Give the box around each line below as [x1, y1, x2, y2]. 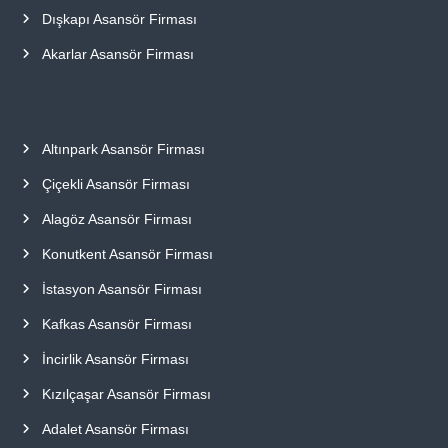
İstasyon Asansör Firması [41, 280, 202, 297]
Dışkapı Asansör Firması [41, 10, 197, 27]
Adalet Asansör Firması [41, 420, 189, 437]
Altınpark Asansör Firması [41, 140, 205, 157]
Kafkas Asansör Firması [41, 315, 192, 332]
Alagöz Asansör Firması [41, 210, 192, 227]
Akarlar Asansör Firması [41, 45, 194, 62]
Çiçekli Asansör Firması [41, 175, 190, 192]
